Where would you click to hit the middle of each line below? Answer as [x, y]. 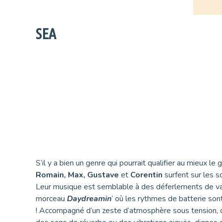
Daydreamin [89, 198]
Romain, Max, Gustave [77, 175]
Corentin [147, 175]
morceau [51, 198]
